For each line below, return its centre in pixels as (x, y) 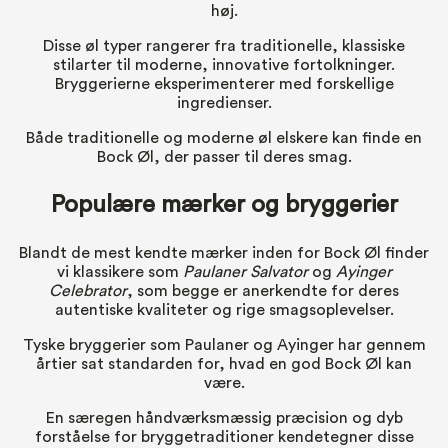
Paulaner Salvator (245, 272)
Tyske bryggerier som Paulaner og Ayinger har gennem (224, 345)
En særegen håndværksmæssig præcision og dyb (224, 418)
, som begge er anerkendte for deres (263, 291)
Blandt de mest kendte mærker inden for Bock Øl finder (224, 253)
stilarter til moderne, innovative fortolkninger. (224, 65)
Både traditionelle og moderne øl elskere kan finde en (224, 138)
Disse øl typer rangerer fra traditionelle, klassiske (224, 46)
